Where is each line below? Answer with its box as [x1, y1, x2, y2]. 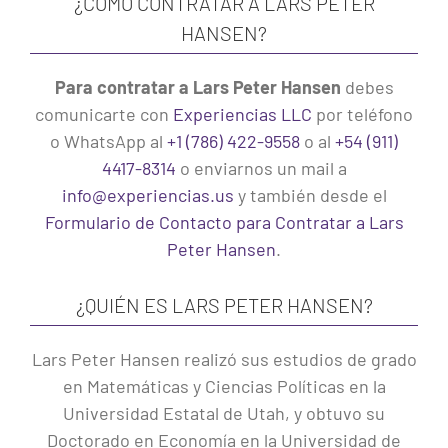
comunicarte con [35, 103, 173, 126]
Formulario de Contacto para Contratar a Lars [44, 211, 404, 234]
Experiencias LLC [173, 103, 312, 126]
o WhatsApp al [50, 130, 167, 153]
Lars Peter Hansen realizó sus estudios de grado [31, 348, 417, 371]
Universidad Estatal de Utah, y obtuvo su [63, 402, 385, 425]
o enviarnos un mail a [175, 157, 347, 180]
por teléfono [312, 103, 413, 126]
